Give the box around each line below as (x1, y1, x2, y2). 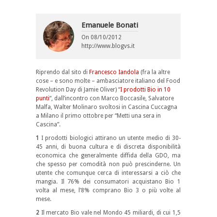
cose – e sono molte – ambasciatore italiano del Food (36, 77, 180, 84)
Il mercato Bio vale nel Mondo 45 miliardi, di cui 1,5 (41, 209, 181, 216)
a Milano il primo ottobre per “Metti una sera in (36, 112, 161, 119)
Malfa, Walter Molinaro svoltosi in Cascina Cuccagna (36, 103, 179, 110)
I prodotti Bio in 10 (120, 86, 170, 93)
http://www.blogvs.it (81, 42, 135, 49)
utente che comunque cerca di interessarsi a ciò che (36, 169, 181, 176)
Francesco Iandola (89, 68, 139, 76)
